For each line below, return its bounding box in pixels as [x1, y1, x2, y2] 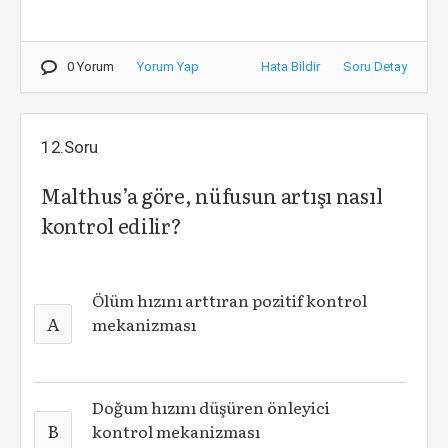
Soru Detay [343, 59, 407, 74]
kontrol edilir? [41, 210, 182, 240]
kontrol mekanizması [92, 419, 261, 443]
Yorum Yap [137, 59, 199, 74]
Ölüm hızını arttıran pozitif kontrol [92, 288, 368, 312]
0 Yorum [67, 59, 114, 74]
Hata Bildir [261, 59, 320, 74]
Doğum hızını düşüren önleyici [92, 395, 331, 419]
